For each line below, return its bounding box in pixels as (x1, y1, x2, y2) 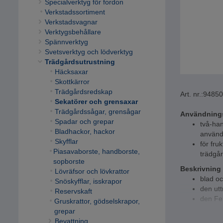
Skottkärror (54, 78, 90, 86)
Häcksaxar (54, 68, 88, 76)
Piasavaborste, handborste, (53, 147, 140, 156)
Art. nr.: (180, 90, 203, 99)
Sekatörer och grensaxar (54, 98, 138, 106)
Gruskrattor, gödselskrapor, (54, 197, 140, 206)
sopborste (53, 157, 85, 166)
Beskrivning (180, 165, 221, 173)
